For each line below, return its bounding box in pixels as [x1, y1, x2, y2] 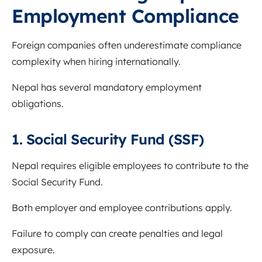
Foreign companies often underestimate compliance [12, 39, 242, 51]
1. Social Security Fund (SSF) [12, 130, 204, 149]
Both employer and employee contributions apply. [12, 202, 232, 214]
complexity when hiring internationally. [12, 56, 181, 68]
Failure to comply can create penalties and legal [12, 227, 223, 240]
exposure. [12, 244, 55, 256]
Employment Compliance [12, 4, 239, 28]
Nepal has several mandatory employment [12, 81, 202, 94]
